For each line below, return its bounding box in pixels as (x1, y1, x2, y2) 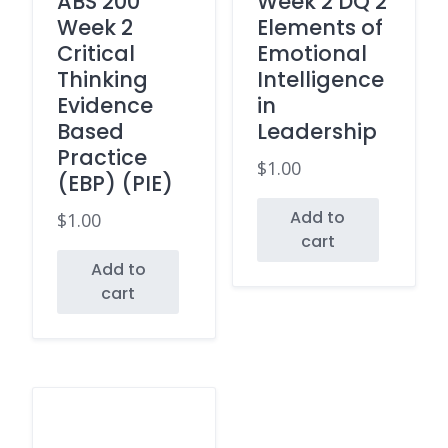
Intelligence (256, 64, 384, 94)
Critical (57, 38, 135, 68)
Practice (57, 142, 147, 172)
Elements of (256, 12, 383, 42)
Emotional (256, 38, 367, 68)
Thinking (57, 64, 148, 94)
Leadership (256, 116, 377, 146)
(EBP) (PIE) (57, 168, 173, 198)
